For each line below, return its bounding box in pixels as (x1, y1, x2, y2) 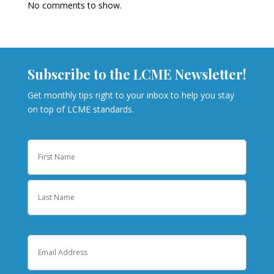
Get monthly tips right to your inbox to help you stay (27, 89, 234, 101)
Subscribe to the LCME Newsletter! (27, 64, 246, 83)
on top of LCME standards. (27, 103, 134, 115)
